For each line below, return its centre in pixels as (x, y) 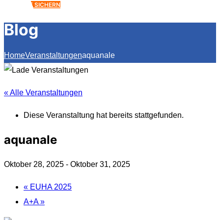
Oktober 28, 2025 (34, 164)
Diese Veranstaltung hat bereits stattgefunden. (104, 115)
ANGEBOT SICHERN (32, 5)
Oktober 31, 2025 (100, 164)
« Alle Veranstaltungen (43, 92)
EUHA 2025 (50, 187)
